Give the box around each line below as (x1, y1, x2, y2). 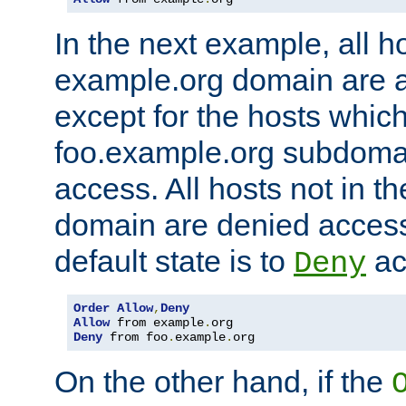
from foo (102, 329, 168, 344)
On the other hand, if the (54, 363, 391, 399)
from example (110, 314, 204, 330)
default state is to (54, 243, 294, 278)
